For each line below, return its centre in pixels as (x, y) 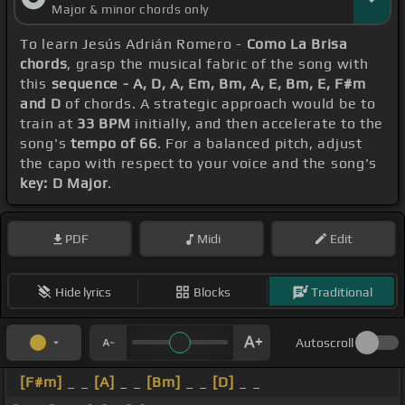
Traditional (341, 292)
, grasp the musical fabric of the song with (218, 64)
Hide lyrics (83, 292)
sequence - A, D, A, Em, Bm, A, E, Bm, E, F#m (208, 84)
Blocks (212, 292)
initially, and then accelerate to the (257, 124)
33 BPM (104, 124)
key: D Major (64, 184)
